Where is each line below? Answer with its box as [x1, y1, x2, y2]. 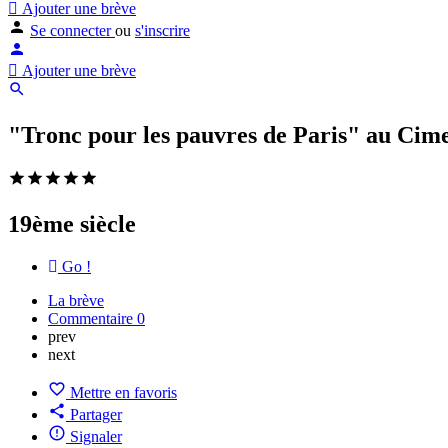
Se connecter [30, 22, 115, 39]
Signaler [70, 427, 122, 445]
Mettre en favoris [70, 383, 177, 401]
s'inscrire [135, 22, 190, 39]
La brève [48, 291, 104, 309]
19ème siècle [8, 210, 136, 237]
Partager [70, 405, 122, 423]
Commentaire [48, 309, 137, 327]
